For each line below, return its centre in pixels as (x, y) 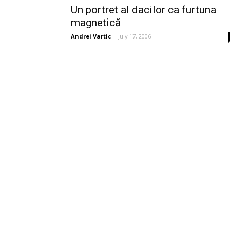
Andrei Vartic (91, 36)
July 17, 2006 (135, 36)
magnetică (96, 23)
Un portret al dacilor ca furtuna (143, 10)
